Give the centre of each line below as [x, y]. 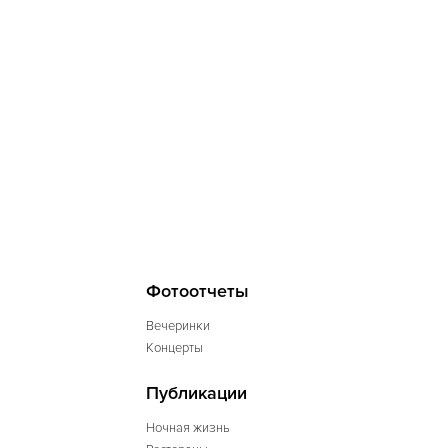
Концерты [174, 348]
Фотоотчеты [197, 291]
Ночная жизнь [188, 428]
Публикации [196, 393]
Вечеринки [178, 326]
